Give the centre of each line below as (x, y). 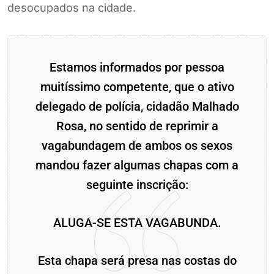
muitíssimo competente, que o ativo (137, 87)
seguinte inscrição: (137, 184)
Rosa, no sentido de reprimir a (137, 126)
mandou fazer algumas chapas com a (137, 165)
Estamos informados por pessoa (137, 67)
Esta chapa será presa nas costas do (137, 260)
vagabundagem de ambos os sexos (137, 145)
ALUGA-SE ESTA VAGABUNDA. (137, 222)
